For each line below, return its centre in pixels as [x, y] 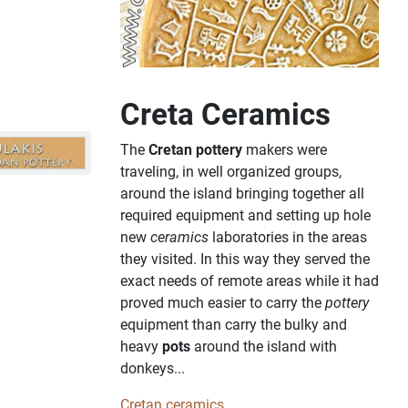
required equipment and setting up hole [245, 216]
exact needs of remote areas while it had [250, 281]
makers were [285, 150]
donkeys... [153, 369]
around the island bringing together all [242, 194]
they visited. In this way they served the [245, 260]
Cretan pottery [195, 150]
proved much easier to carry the [223, 303]
